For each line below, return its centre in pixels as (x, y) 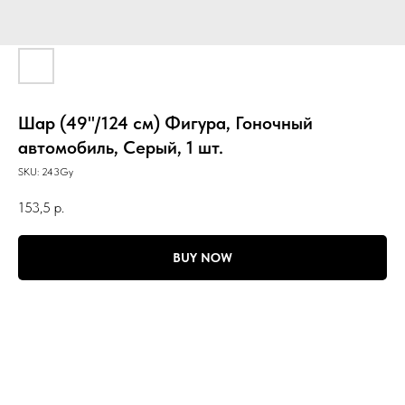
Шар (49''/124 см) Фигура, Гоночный (165, 123)
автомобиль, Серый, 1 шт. (121, 147)
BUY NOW (202, 258)
